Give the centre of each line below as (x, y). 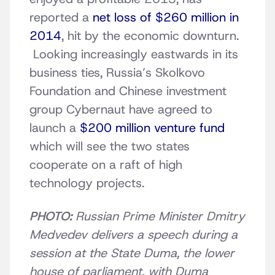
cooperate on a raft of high (106, 165)
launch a (55, 128)
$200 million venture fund (152, 128)
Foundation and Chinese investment (128, 91)
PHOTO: (51, 216)
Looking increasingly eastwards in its (134, 54)
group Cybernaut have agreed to (121, 110)
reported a (61, 17)
